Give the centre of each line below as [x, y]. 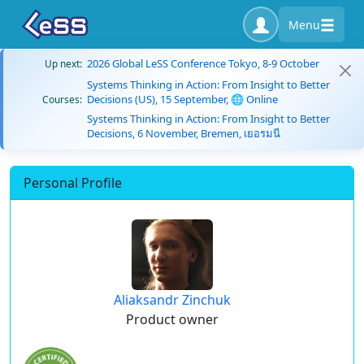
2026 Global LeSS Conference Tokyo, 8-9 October [203, 63]
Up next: [63, 63]
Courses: [62, 99]
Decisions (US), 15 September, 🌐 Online [182, 99]
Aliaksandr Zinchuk [172, 300]
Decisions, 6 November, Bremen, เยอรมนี [184, 133]
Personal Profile [73, 183]
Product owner [172, 319]
